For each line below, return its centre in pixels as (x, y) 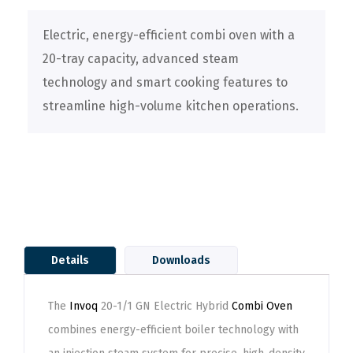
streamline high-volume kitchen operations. (171, 106)
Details (70, 260)
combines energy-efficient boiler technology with (173, 330)
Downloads (181, 260)
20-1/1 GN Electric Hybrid (165, 306)
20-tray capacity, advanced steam (141, 59)
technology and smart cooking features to (165, 82)
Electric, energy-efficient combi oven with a (169, 35)
